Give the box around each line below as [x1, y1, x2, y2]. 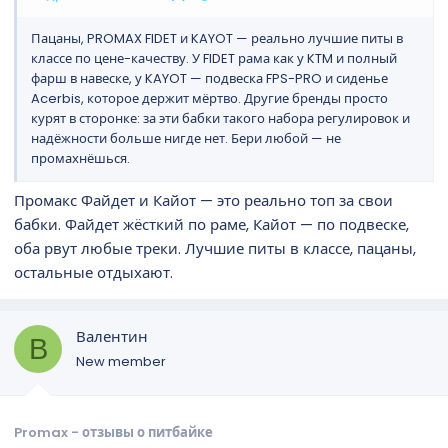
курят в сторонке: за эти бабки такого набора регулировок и [31, 108, 410, 128]
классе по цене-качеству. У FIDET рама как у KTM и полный [31, 48, 397, 68]
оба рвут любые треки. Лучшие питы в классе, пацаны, [14, 238, 416, 259]
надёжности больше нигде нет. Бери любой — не [31, 128, 341, 148]
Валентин [76, 326, 148, 347]
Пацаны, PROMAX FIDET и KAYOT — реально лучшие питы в [31, 28, 403, 48]
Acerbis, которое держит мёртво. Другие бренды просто [31, 88, 388, 108]
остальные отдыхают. [14, 262, 173, 283]
